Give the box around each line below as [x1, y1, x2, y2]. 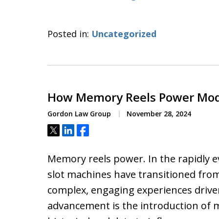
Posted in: [47, 28, 89, 40]
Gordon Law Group [47, 109, 111, 118]
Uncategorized [91, 28, 156, 40]
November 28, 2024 [125, 109, 191, 118]
